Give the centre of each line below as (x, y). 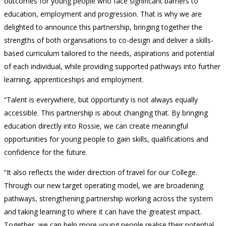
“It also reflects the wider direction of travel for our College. (101, 173)
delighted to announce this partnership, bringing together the (103, 27)
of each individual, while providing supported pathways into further (112, 67)
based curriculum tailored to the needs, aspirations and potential (109, 53)
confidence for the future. (46, 152)
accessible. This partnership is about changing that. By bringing (106, 113)
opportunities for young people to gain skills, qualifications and (106, 139)
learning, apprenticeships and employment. (74, 80)
